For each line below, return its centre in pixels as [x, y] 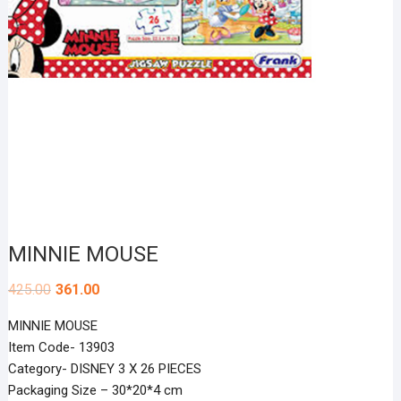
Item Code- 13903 [61, 348]
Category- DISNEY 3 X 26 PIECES [104, 369]
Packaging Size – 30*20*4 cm [95, 391]
